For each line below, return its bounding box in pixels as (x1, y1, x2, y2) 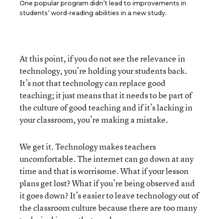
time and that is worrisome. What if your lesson (20, 165, 189, 176)
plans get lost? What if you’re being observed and (20, 177, 195, 189)
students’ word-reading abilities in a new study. (20, 9, 167, 17)
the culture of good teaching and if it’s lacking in (20, 102, 193, 113)
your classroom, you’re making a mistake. (20, 114, 168, 125)
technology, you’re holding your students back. (20, 65, 187, 76)
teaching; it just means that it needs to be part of (20, 89, 192, 101)
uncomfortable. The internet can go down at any (20, 153, 194, 164)
